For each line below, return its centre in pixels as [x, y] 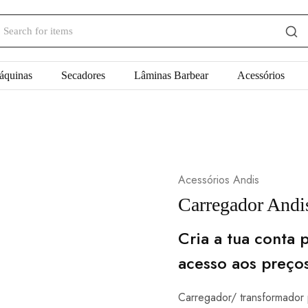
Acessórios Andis [218, 180]
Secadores [84, 75]
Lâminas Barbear [171, 75]
